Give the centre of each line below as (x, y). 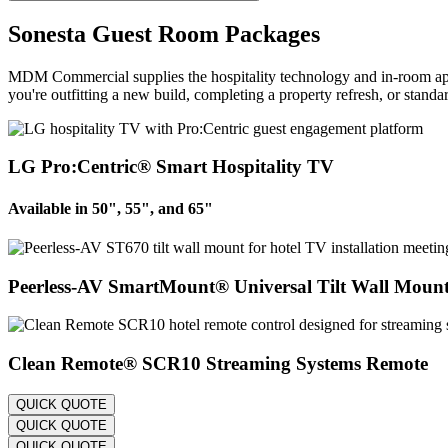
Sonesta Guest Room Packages (164, 33)
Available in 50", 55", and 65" (110, 208)
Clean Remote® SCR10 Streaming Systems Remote (218, 364)
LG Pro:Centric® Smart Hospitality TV (171, 167)
